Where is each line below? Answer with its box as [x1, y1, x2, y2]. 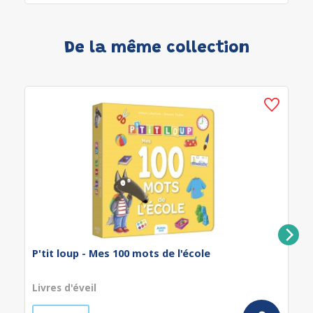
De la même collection [64, 40, 249, 57]
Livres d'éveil [32, 281, 96, 294]
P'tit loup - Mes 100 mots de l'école [32, 247, 210, 260]
